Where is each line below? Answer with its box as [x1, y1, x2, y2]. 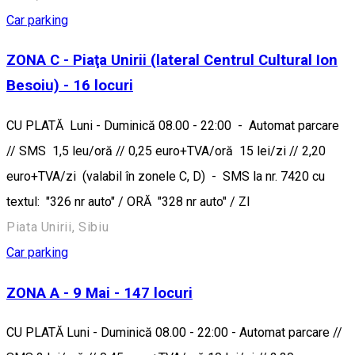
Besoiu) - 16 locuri [6, 77, 133, 95]
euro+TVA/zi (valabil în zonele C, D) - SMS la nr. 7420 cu [6, 168, 325, 184]
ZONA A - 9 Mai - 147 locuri [6, 284, 193, 302]
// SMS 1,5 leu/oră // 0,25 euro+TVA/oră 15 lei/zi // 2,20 [6, 143, 326, 158]
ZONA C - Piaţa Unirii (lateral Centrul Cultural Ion [6, 52, 338, 70]
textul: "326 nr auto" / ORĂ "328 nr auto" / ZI [6, 193, 250, 209]
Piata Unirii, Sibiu [6, 219, 109, 235]
